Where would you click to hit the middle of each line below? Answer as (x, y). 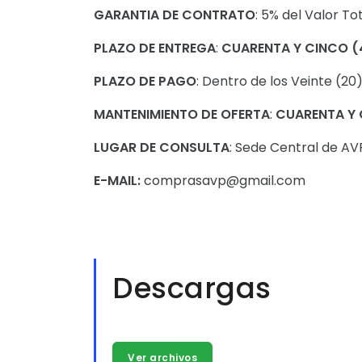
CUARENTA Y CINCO (285, 48)
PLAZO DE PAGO (145, 81)
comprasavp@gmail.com (225, 181)
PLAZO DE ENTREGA (155, 48)
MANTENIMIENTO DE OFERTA (182, 114)
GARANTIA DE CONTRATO (175, 15)
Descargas (192, 288)
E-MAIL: (119, 181)
